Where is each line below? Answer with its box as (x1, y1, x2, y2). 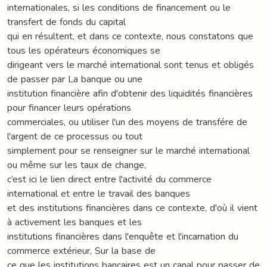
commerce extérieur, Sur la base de (7, 241, 156, 260)
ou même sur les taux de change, (7, 155, 146, 174)
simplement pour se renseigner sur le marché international (7, 141, 250, 160)
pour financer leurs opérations (7, 98, 131, 117)
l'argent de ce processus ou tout (7, 126, 142, 145)
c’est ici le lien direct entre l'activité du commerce (7, 169, 212, 188)
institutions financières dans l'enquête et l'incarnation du (7, 226, 238, 246)
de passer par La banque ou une (7, 69, 142, 88)
